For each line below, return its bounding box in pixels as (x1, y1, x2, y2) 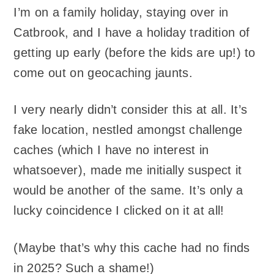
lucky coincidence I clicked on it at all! (13, 204, 224, 218)
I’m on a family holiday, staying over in (13, 5, 229, 19)
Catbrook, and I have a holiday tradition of (13, 25, 250, 39)
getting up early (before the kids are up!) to (13, 45, 256, 59)
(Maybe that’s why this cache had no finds (13, 240, 250, 254)
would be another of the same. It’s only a (13, 183, 243, 198)
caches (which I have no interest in (13, 143, 209, 157)
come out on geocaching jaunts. (13, 65, 193, 80)
